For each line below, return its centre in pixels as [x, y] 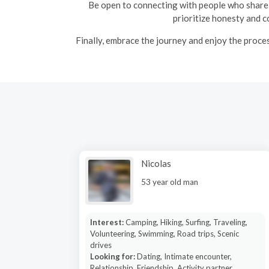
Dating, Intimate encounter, [184, 256]
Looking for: [113, 256]
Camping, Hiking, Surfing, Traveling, [186, 222]
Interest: [107, 222]
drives [101, 245]
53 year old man [170, 182]
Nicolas [156, 163]
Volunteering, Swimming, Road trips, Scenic [164, 234]
